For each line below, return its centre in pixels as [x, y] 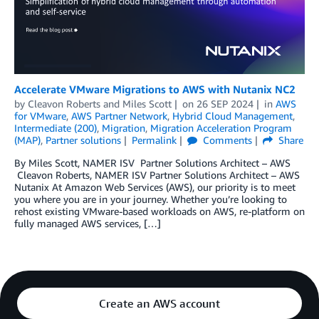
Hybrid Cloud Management [232, 115]
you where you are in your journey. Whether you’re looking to [151, 199]
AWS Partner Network [119, 115]
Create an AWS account [159, 303]
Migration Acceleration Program [221, 127]
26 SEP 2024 [225, 103]
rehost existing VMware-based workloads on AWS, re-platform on [159, 211]
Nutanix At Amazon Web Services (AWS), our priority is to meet [155, 187]
